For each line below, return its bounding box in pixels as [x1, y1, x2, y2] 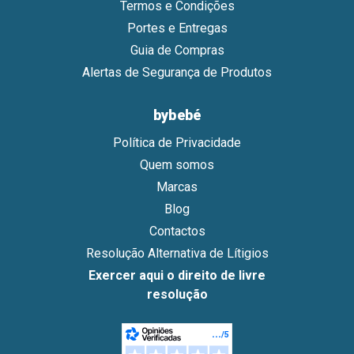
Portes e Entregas [126, 20, 228, 36]
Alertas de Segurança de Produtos [82, 64, 272, 80]
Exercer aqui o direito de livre [88, 267, 265, 283]
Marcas [156, 179, 198, 194]
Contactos [149, 223, 205, 239]
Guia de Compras [130, 42, 224, 58]
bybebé [153, 106, 201, 123]
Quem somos [140, 156, 214, 172]
